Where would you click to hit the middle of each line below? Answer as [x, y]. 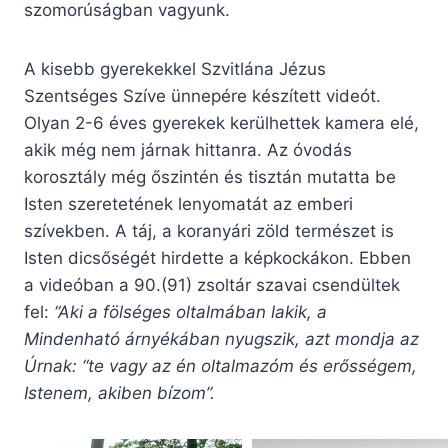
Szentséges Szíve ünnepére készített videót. [202, 96]
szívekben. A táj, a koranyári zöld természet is [209, 231]
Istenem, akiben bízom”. [119, 393]
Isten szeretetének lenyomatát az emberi [188, 204]
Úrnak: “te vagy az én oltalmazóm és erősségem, [220, 366]
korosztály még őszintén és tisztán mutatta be [210, 177]
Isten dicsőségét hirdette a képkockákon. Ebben [217, 258]
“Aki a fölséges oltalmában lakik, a [190, 312]
